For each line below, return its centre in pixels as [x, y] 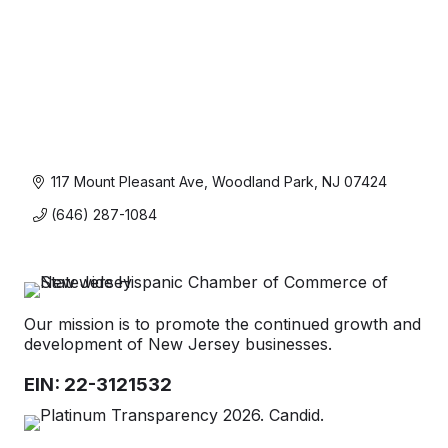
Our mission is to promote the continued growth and [222, 324]
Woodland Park [262, 182]
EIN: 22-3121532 [98, 384]
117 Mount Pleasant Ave [127, 182]
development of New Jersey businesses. [178, 344]
